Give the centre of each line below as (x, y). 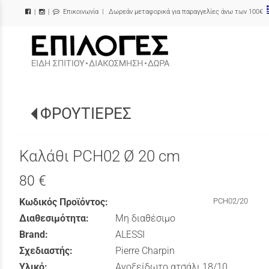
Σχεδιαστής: (46, 250)
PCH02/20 (231, 201)
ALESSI (130, 234)
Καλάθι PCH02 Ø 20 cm (100, 156)
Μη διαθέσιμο (145, 218)
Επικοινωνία (80, 12)
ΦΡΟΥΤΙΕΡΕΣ (86, 113)
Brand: (34, 234)
